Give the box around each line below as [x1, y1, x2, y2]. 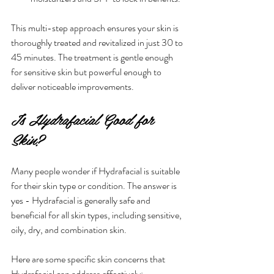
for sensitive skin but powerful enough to [11, 64, 163, 79]
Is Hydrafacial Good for [11, 106, 158, 131]
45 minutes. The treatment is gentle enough [11, 50, 175, 64]
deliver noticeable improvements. [11, 79, 134, 94]
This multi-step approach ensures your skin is [11, 20, 180, 35]
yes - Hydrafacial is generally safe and [11, 193, 152, 207]
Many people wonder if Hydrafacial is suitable [11, 163, 182, 178]
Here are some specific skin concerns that [11, 251, 167, 266]
